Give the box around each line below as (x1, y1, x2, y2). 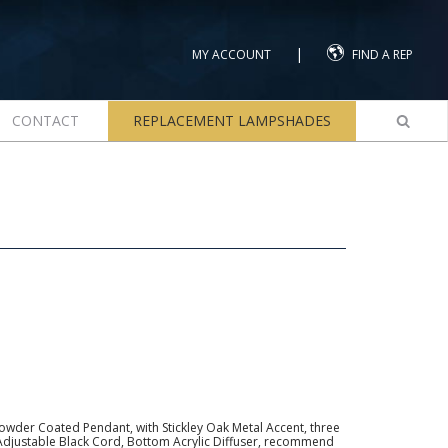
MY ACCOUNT (192, 46, 271, 63)
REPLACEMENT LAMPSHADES (132, 111, 331, 130)
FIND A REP (352, 46, 413, 63)
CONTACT (11, 111, 79, 130)
